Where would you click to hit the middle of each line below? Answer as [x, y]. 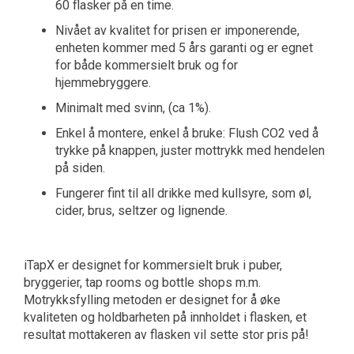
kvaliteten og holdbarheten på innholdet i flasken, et [165, 317]
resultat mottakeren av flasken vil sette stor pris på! [166, 335]
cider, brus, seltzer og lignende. [141, 211]
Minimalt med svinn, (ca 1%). [133, 108]
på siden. [80, 168]
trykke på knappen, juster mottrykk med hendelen [190, 151]
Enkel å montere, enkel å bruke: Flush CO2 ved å [187, 133]
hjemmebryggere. [103, 83]
